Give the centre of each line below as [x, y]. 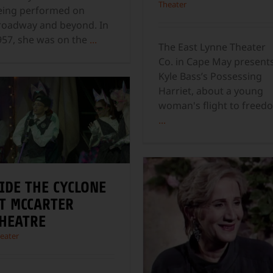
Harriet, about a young [211, 90]
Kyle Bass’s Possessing [210, 76]
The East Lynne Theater [212, 47]
